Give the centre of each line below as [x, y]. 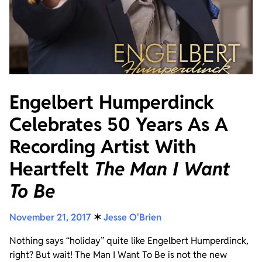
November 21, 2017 [50, 217]
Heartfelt [52, 168]
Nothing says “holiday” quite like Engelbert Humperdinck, [129, 240]
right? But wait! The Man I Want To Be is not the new [118, 254]
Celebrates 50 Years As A [119, 124]
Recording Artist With [103, 146]
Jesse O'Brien [132, 217]
